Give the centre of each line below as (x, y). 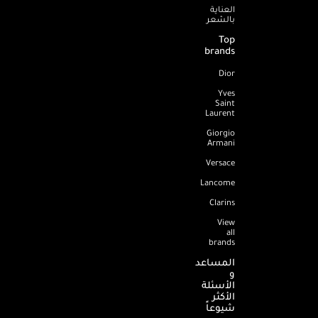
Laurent (220, 113)
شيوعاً (220, 307)
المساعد (215, 262)
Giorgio (221, 132)
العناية (223, 9)
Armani (221, 142)
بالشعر (221, 19)
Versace (220, 162)
